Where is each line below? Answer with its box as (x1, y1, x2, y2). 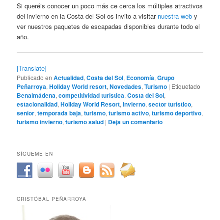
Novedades (110, 82, 142, 91)
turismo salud (65, 117, 104, 127)
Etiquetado (171, 82, 201, 91)
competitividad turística (58, 91, 125, 100)
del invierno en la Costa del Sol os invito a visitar (17, 11, 158, 21)
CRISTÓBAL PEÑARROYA (17, 195, 87, 202)
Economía (126, 73, 155, 82)
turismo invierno (17, 117, 63, 127)
